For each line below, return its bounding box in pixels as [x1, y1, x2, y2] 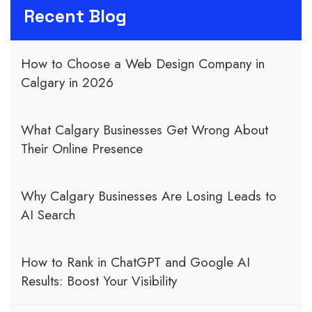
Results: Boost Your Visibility [21, 271, 177, 290]
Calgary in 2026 [21, 72, 114, 92]
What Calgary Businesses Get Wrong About [21, 120, 268, 139]
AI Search [21, 205, 75, 224]
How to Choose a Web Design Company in [21, 54, 265, 73]
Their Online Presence [21, 139, 143, 158]
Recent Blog [24, 4, 127, 27]
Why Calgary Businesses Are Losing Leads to [21, 186, 276, 205]
